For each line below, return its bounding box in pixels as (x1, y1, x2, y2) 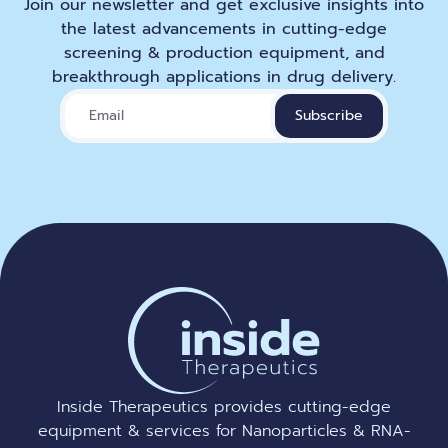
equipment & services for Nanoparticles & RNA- (37, 418, 411, 443)
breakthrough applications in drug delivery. (52, 65, 396, 90)
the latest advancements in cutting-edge (61, 17, 387, 42)
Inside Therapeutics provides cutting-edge (57, 394, 391, 419)
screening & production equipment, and (63, 41, 385, 66)
